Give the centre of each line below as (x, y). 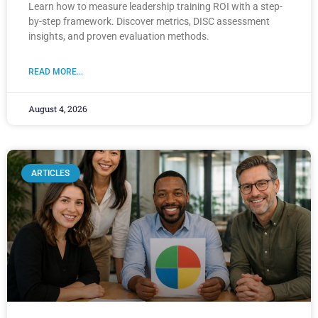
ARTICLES (51, 174)
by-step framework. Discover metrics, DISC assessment (149, 22)
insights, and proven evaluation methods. (119, 37)
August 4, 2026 (58, 109)
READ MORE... (56, 72)
